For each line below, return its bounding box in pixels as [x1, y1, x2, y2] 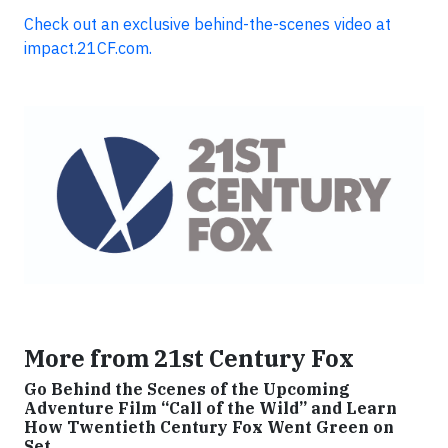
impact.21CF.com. [24, 38, 156, 58]
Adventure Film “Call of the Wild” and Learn [24, 397, 397, 418]
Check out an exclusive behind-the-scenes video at [24, 14, 391, 34]
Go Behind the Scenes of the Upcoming [24, 378, 350, 399]
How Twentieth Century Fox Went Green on [24, 416, 394, 437]
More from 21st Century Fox [24, 342, 354, 373]
